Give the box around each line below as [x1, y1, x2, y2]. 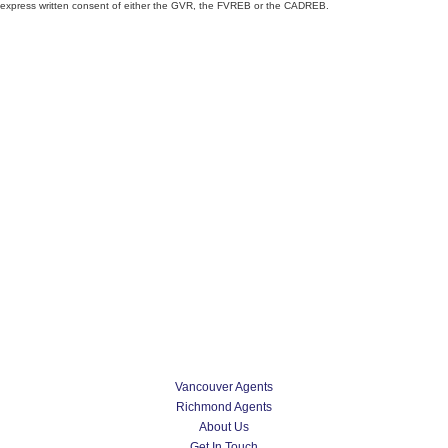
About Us [199, 420, 249, 435]
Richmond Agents [176, 400, 272, 415]
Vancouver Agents [175, 380, 273, 395]
